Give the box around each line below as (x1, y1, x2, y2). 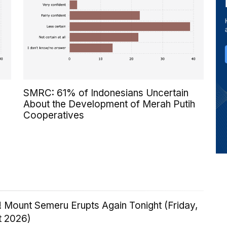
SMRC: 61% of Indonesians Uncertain (23, 87, 188, 99)
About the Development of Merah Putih (23, 98, 195, 110)
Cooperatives (23, 109, 84, 122)
